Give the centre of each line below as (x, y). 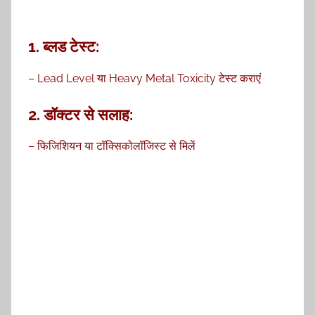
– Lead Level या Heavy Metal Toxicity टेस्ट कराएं (144, 78)
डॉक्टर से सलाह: (88, 114)
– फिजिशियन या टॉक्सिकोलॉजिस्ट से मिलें (112, 146)
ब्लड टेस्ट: (71, 47)
